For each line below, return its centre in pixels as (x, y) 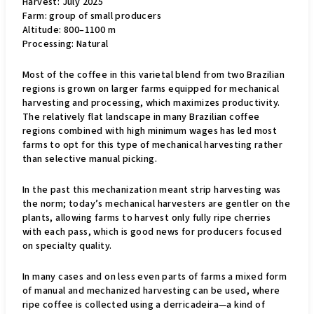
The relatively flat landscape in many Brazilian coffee (141, 117)
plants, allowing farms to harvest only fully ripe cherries (147, 218)
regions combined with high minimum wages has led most (150, 131)
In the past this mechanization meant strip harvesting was (152, 190)
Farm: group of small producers (92, 16)
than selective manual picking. (90, 159)
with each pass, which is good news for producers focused (152, 232)
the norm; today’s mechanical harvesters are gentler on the (157, 204)
